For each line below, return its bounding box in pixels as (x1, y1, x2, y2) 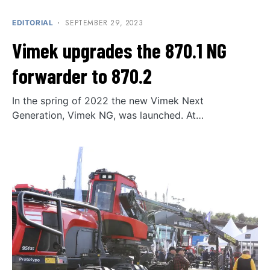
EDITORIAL (12, 18, 54, 28)
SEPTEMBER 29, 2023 (65, 17, 143, 29)
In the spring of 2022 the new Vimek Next (12, 95, 204, 107)
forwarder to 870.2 (12, 63, 152, 89)
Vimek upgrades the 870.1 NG (12, 38, 227, 63)
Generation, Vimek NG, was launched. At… (12, 109, 204, 122)
